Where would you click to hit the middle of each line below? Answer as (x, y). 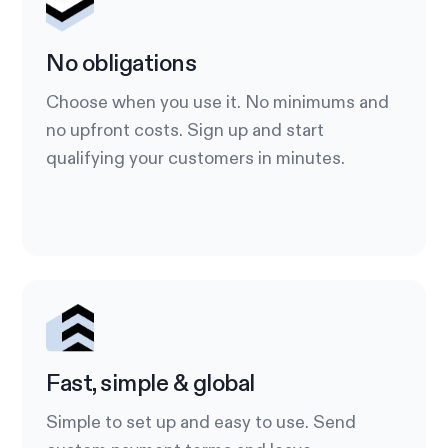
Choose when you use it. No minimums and (218, 102)
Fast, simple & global (150, 383)
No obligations (121, 63)
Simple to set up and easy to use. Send (201, 422)
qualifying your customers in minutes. (196, 158)
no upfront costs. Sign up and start (185, 130)
